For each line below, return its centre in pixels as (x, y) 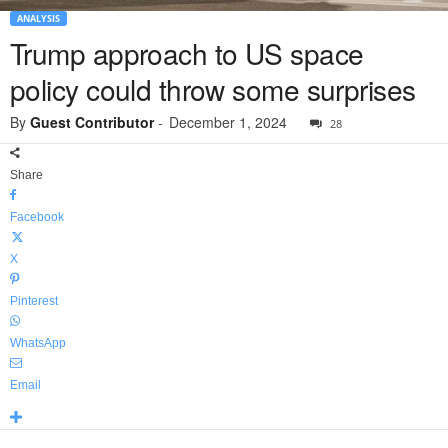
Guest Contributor (92, 122)
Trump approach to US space (187, 53)
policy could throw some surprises (213, 89)
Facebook (37, 217)
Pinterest (34, 301)
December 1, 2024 (228, 122)
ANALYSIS (38, 19)
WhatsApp (38, 343)
